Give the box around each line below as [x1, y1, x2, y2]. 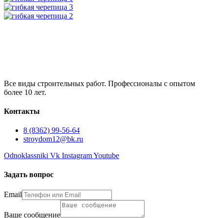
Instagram [62, 151, 92, 160]
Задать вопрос [4, 170, 54, 179]
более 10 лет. [4, 88, 46, 96]
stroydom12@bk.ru [23, 135, 83, 144]
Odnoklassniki [4, 151, 48, 160]
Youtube [93, 151, 119, 160]
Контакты [4, 107, 40, 115]
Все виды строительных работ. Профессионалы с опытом [4, 79, 195, 88]
